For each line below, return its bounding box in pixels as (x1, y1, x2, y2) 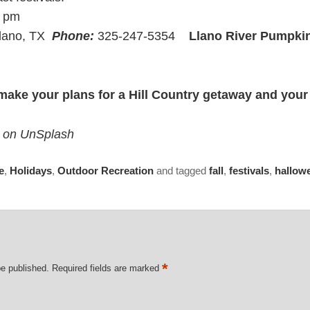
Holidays (9, 164, 52, 176)
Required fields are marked (52, 263, 163, 274)
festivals (228, 164, 269, 176)
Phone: (51, 28, 94, 43)
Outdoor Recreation (57, 164, 154, 176)
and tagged (153, 164, 209, 176)
